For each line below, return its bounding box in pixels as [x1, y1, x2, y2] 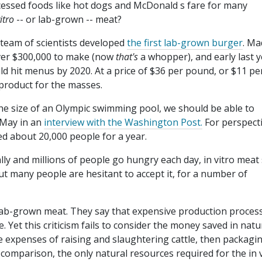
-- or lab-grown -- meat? [14, 13, 122, 26]
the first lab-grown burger [127, 36, 243, 50]
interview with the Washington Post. [44, 116, 202, 129]
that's [116, 50, 138, 64]
